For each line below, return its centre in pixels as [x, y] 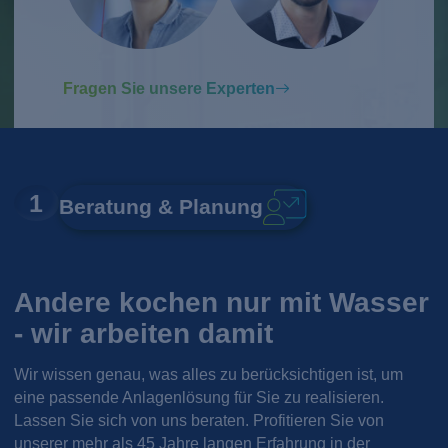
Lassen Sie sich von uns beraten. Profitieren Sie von [199, 420]
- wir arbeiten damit [144, 332]
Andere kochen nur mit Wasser [222, 301]
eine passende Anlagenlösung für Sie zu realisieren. [199, 397]
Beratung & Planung [160, 207]
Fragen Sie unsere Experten [169, 88]
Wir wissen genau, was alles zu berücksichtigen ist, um [209, 374]
